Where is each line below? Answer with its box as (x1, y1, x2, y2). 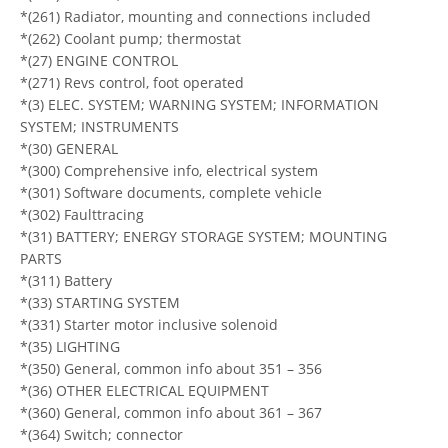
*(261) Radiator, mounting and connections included (20, 6, 371, 26)
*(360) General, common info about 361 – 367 (20, 402, 322, 422)
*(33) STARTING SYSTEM (20, 292, 180, 312)
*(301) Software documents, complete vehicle (20, 182, 322, 202)
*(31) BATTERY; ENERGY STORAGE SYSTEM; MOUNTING (20, 226, 387, 246)
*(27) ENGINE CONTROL (20, 50, 178, 70)
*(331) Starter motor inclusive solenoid (20, 314, 278, 334)
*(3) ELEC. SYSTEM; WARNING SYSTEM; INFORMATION (20, 94, 379, 114)
